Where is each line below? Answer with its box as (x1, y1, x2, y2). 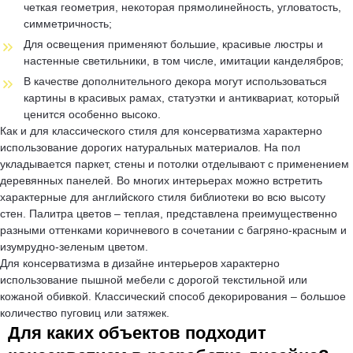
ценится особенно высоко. (24, 107, 161, 121)
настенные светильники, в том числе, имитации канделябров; (24, 54, 344, 67)
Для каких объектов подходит (8, 322, 266, 343)
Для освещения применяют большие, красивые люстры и (24, 37, 323, 50)
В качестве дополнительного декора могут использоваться (24, 74, 327, 87)
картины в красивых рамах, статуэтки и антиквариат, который (24, 91, 340, 104)
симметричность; (24, 17, 112, 30)
